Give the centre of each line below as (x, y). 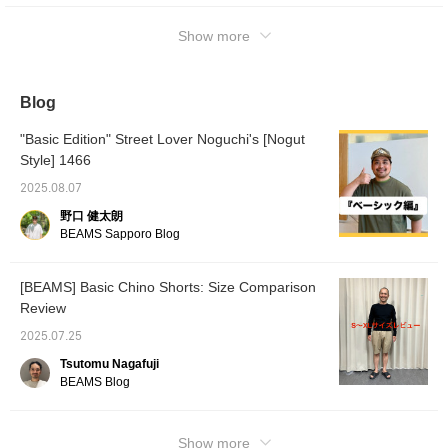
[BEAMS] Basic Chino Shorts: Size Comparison (168, 286)
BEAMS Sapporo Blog (120, 233)
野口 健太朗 (91, 215)
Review (43, 307)
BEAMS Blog (95, 381)
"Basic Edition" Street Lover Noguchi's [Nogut (162, 138)
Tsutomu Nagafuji (109, 363)
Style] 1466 (55, 159)
